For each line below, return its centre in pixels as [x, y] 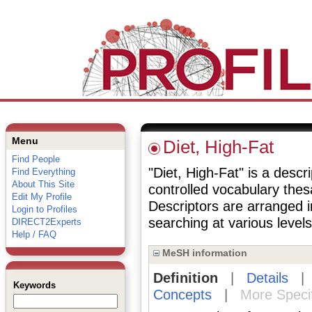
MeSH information [203, 253]
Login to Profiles [44, 209]
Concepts [182, 295]
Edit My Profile [41, 197]
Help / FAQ [34, 234]
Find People [36, 159]
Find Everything [43, 172]
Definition [185, 278]
